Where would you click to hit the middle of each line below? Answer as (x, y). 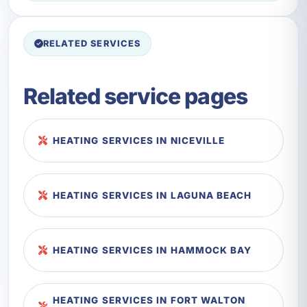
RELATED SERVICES (92, 44)
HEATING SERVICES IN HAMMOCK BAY (152, 250)
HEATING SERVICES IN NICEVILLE (139, 140)
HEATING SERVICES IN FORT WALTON (149, 300)
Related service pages (135, 96)
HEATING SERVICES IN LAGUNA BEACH (152, 195)
